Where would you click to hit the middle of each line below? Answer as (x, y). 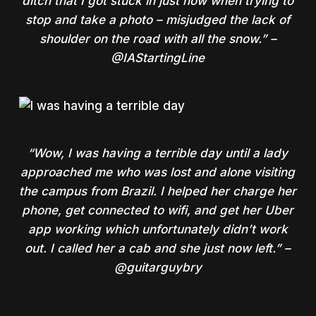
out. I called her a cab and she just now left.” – (158, 249)
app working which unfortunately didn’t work (158, 230)
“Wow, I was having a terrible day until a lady (158, 153)
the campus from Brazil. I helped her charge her (158, 192)
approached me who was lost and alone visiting (158, 172)
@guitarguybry (158, 268)
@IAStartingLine (158, 58)
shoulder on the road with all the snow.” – (158, 39)
